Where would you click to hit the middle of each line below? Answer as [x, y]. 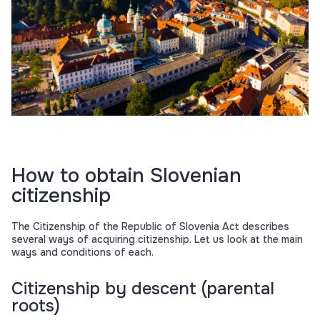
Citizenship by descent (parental [143, 289]
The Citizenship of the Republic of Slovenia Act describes [150, 227]
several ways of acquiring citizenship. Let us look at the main [157, 240]
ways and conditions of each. [82, 252]
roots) [36, 306]
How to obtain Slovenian [126, 176]
